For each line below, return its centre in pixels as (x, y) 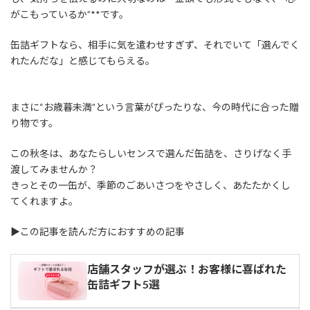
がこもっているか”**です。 (70, 14)
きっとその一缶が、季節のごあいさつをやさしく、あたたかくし (151, 185)
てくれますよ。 (44, 201)
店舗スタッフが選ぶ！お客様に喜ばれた (187, 268)
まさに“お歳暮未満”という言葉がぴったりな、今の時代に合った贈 (155, 107)
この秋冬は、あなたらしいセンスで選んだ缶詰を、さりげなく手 (151, 153)
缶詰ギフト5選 (124, 284)
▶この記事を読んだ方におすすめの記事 (98, 231)
